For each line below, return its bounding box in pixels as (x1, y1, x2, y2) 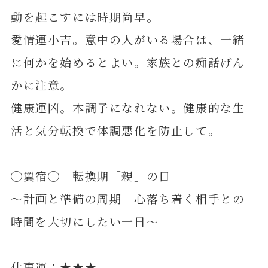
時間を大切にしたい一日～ (10, 212, 159, 229)
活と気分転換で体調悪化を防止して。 (10, 121, 221, 138)
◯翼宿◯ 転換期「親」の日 (10, 167, 171, 184)
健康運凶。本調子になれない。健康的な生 (10, 99, 245, 115)
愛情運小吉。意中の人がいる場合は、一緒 (10, 31, 245, 47)
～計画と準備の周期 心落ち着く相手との (10, 190, 245, 206)
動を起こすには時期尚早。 (10, 8, 159, 25)
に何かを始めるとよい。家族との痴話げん (10, 53, 245, 70)
